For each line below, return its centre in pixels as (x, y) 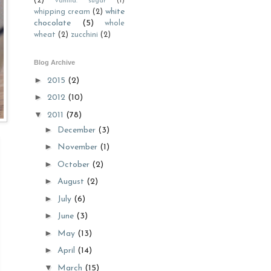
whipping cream (62, 12)
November (78, 147)
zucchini (84, 35)
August (72, 182)
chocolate (52, 23)
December (77, 130)
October (74, 165)
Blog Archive (54, 62)
